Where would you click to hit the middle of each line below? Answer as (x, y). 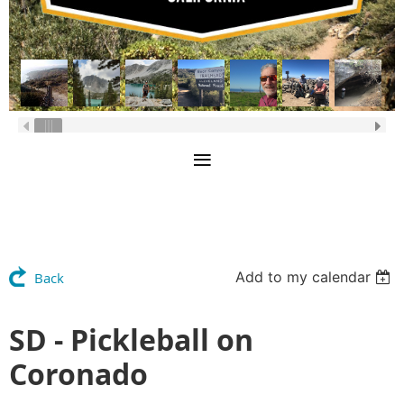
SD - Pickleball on (131, 340)
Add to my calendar (303, 277)
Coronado (78, 375)
